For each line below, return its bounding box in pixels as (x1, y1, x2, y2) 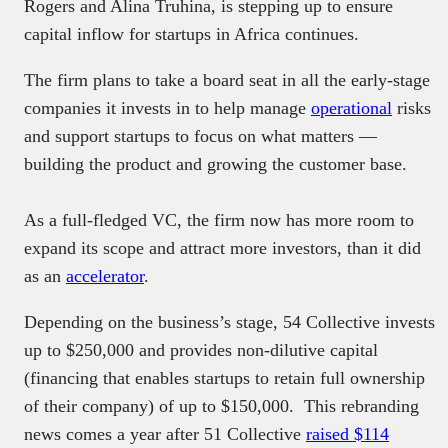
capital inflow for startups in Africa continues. (24, 23, 364, 44)
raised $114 (306, 423, 389, 444)
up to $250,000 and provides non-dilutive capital (24, 339, 378, 360)
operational (311, 97, 392, 118)
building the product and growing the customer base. (24, 153, 407, 174)
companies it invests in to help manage (24, 97, 311, 118)
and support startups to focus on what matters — (24, 125, 377, 146)
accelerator (66, 265, 144, 286)
